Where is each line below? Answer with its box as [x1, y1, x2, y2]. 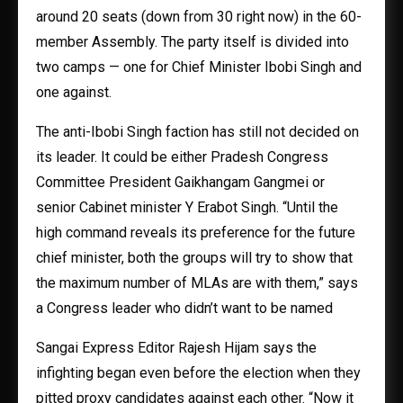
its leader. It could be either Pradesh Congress [36, 148, 328, 166]
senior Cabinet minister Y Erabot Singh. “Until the [36, 199, 338, 216]
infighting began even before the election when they [36, 364, 361, 381]
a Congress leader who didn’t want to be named [36, 300, 333, 317]
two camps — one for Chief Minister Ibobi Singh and [36, 58, 362, 76]
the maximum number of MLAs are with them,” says [36, 274, 358, 291]
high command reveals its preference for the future [36, 224, 355, 241]
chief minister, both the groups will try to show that [36, 249, 353, 266]
